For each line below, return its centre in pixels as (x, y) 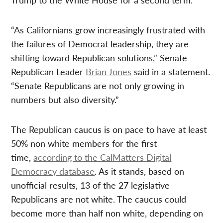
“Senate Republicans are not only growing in (98, 86)
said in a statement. (171, 72)
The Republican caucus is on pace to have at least (109, 129)
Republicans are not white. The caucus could (99, 199)
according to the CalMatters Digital (103, 157)
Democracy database (53, 171)
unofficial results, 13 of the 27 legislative (91, 185)
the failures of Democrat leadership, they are (100, 44)
